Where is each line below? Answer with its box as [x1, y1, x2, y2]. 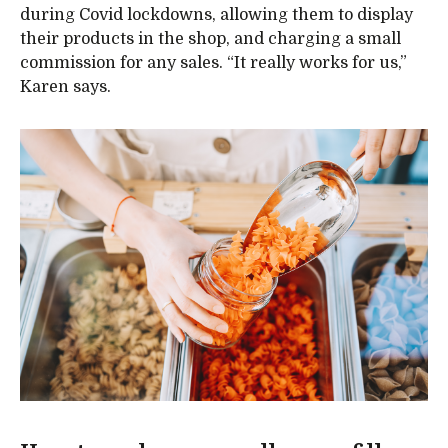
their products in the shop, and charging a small [20, 30, 401, 49]
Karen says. [20, 78, 111, 97]
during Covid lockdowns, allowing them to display [20, 6, 413, 25]
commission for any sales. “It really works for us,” [20, 54, 407, 73]
